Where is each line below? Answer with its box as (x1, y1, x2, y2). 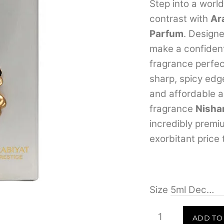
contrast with (149, 12, 211, 24)
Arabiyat (149, 207, 187, 219)
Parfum (149, 27, 184, 39)
